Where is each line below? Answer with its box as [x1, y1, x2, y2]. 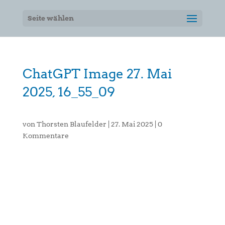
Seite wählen [27, 14, 74, 22]
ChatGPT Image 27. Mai [22, 66, 172, 81]
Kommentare [22, 132, 69, 140]
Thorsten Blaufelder [36, 120, 106, 128]
